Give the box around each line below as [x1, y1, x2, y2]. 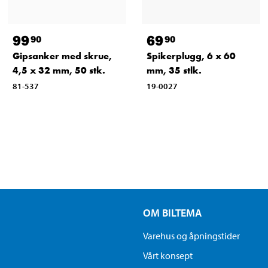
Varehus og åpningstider [143, 230, 240, 242]
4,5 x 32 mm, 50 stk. [13, 64, 105, 77]
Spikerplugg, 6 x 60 [146, 50, 236, 63]
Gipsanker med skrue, [13, 50, 112, 63]
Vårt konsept [143, 249, 193, 262]
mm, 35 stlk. [146, 64, 202, 77]
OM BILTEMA [143, 206, 202, 220]
